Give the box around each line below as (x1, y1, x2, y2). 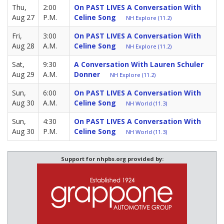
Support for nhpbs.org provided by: (60, 154, 163, 162)
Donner (74, 69, 100, 79)
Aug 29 (12, 69, 34, 79)
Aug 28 (12, 40, 34, 50)
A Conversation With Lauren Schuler (74, 59, 203, 69)
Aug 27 (12, 12, 34, 22)
